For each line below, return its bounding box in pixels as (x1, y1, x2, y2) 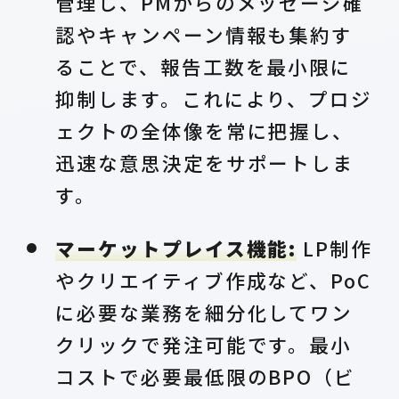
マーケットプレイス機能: (55, 233, 297, 262)
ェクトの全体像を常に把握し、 (55, 116, 354, 144)
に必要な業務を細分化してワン (55, 297, 354, 326)
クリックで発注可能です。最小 (55, 330, 353, 358)
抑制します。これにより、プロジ (55, 84, 373, 112)
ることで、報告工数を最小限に (55, 52, 353, 80)
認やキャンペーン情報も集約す (55, 20, 354, 48)
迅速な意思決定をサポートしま (55, 148, 354, 176)
